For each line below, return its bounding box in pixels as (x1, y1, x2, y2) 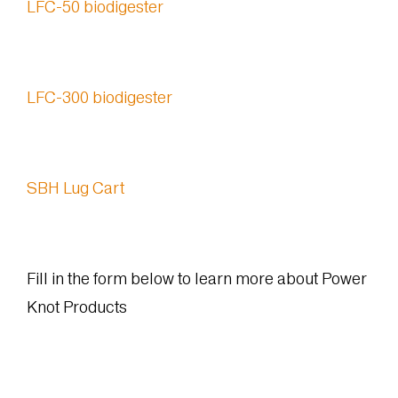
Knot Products (26, 297, 127, 316)
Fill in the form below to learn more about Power (26, 268, 367, 288)
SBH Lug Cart (26, 178, 124, 197)
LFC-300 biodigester (26, 87, 172, 107)
